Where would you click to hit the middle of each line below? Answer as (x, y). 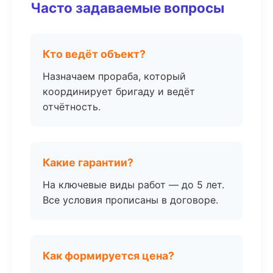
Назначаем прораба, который (114, 76)
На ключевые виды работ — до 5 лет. (133, 185)
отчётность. (72, 107)
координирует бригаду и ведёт (119, 91)
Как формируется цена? (108, 256)
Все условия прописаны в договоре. (130, 200)
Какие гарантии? (88, 162)
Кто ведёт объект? (94, 54)
